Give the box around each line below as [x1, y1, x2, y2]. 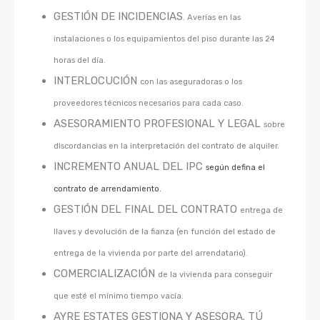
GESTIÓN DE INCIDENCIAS [54, 10, 183, 24]
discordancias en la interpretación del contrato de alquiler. [54, 141, 279, 151]
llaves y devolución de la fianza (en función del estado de [54, 226, 276, 237]
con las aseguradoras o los [140, 76, 242, 87]
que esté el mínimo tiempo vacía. [54, 291, 184, 301]
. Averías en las [183, 12, 241, 23]
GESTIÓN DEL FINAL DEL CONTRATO [54, 203, 240, 216]
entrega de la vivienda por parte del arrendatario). [54, 248, 248, 259]
